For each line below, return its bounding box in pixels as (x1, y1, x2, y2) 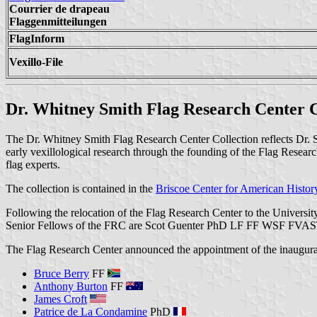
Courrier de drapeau (9, 2, 110, 15)
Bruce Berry (34, 267, 89, 279)
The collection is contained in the (6, 182, 156, 195)
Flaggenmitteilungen (9, 15, 107, 28)
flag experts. (6, 158, 60, 171)
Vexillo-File (9, 55, 63, 68)
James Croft (34, 292, 87, 305)
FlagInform (9, 32, 64, 45)
